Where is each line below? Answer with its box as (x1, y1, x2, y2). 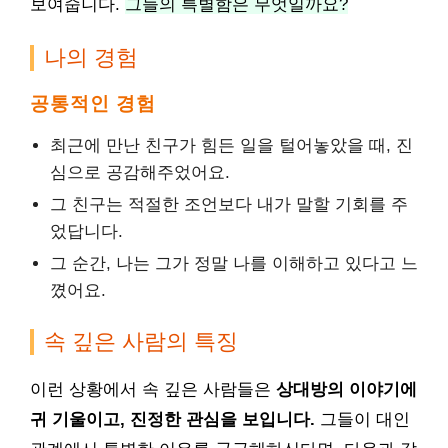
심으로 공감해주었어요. (50, 163, 230, 182)
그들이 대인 (315, 410, 410, 429)
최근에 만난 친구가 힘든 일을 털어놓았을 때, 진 (50, 136, 413, 155)
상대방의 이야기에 (276, 380, 417, 399)
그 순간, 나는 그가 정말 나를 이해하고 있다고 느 (50, 254, 418, 273)
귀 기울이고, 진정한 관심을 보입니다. (30, 410, 315, 429)
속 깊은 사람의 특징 (44, 329, 238, 354)
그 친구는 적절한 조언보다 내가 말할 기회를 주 (50, 195, 408, 214)
